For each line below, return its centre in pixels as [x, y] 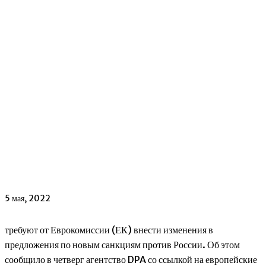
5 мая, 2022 [28, 199]
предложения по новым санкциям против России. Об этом [122, 245]
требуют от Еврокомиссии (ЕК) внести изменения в [109, 230]
